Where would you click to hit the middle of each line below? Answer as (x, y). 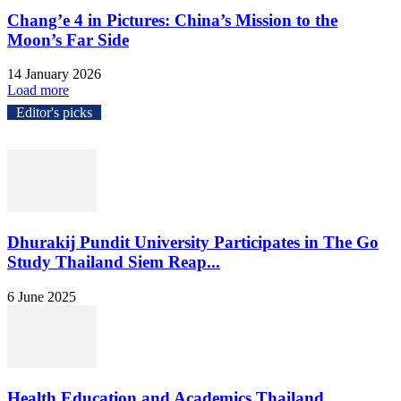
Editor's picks (54, 113)
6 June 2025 (42, 296)
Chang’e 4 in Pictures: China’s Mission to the (172, 20)
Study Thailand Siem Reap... (114, 262)
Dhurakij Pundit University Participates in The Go (193, 243)
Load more (38, 90)
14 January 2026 (54, 74)
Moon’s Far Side (68, 39)
